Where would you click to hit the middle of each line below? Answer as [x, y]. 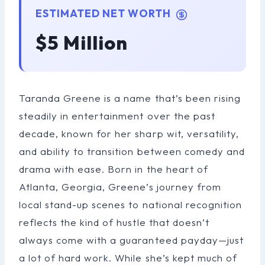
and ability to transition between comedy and [132, 151]
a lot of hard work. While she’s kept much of [128, 257]
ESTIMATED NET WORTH [104, 13]
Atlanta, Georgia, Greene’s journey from [120, 186]
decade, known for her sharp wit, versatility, [129, 133]
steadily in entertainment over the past [117, 115]
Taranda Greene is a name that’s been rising [130, 98]
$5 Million [82, 42]
